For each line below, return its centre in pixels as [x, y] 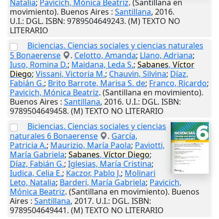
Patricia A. [28, 145]
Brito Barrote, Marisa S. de [97, 83]
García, [124, 136]
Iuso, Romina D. [39, 65]
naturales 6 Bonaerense [54, 136]
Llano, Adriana [166, 55]
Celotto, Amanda [105, 55]
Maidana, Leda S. [102, 65]
